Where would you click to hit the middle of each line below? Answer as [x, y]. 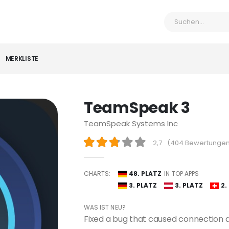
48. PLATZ [145, 174]
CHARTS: [97, 174]
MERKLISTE [22, 59]
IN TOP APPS [182, 174]
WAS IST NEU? [105, 207]
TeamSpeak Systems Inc [131, 123]
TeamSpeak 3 [137, 108]
